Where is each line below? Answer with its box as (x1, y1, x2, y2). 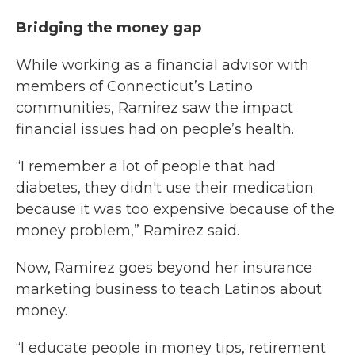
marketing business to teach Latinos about (16, 281, 322, 298)
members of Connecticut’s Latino (16, 78, 253, 95)
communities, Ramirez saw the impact (16, 99, 293, 116)
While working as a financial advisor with (16, 56, 309, 74)
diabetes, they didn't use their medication (16, 179, 314, 197)
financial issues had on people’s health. (16, 120, 294, 138)
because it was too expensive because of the (16, 200, 334, 218)
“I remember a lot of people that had (16, 158, 276, 175)
